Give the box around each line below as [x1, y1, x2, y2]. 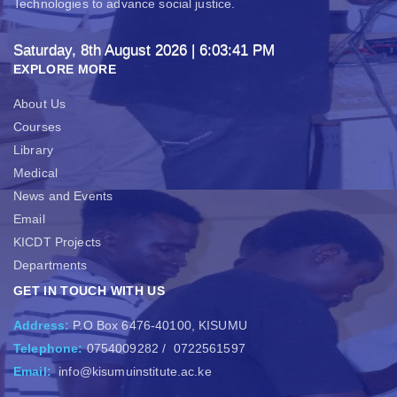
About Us [13, 96, 66, 111]
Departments [13, 257, 88, 272]
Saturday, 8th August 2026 [13, 40, 187, 58]
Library [13, 142, 53, 157]
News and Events [13, 188, 113, 203]
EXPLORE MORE [13, 61, 117, 76]
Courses [13, 119, 61, 134]
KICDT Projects [13, 234, 101, 249]
